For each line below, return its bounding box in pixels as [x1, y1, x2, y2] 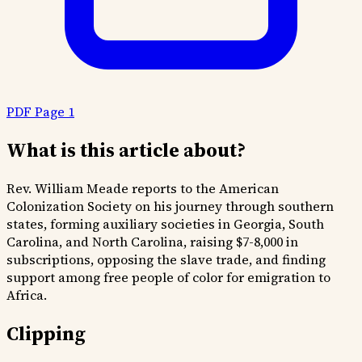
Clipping [6, 319, 86, 347]
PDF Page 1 [6, 102, 74, 120]
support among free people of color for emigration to [6, 267, 330, 286]
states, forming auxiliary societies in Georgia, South [6, 214, 324, 233]
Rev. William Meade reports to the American [6, 179, 279, 197]
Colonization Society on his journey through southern [6, 196, 334, 215]
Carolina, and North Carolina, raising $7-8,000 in [6, 232, 298, 250]
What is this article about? [6, 136, 246, 163]
